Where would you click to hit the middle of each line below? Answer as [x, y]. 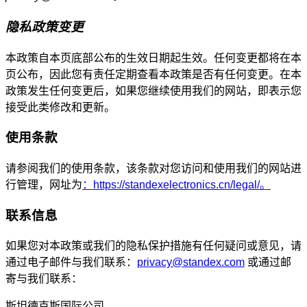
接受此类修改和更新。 [60, 107]
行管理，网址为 [44, 184]
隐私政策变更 [45, 27]
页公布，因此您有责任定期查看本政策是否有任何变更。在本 [153, 74]
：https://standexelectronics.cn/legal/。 [176, 184]
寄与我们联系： [44, 279]
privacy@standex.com [191, 262]
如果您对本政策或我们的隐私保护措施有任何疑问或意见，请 [153, 246]
